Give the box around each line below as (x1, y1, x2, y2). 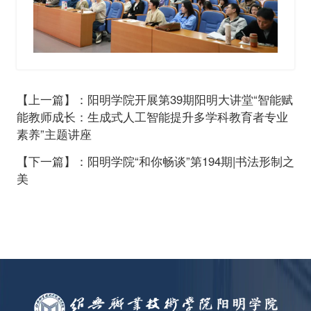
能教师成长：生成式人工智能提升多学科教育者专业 (16, 108, 288, 125)
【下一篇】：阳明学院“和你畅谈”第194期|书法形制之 (16, 153, 294, 170)
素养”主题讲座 (16, 125, 92, 142)
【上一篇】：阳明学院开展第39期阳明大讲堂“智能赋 (16, 90, 293, 108)
